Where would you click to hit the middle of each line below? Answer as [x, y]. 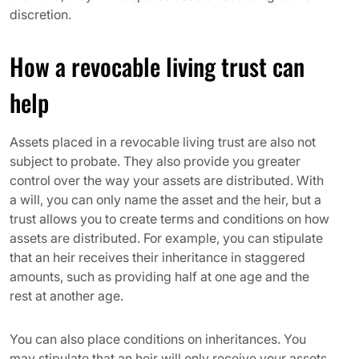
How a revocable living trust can [157, 66]
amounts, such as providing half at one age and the [159, 276]
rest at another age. [67, 296]
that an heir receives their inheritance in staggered [157, 257]
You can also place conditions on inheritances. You [158, 339]
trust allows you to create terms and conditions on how [169, 219]
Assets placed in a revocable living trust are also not [163, 142]
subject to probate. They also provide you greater [155, 161]
